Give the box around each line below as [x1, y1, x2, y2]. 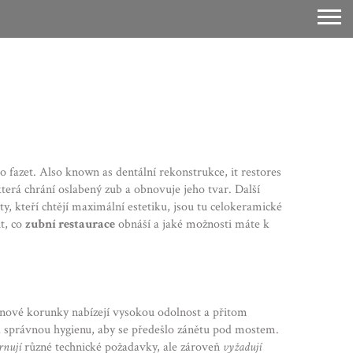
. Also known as [33, 164, 116, 180]
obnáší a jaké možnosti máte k [115, 216, 269, 232]
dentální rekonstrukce [116, 164, 225, 180]
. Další [229, 181, 260, 198]
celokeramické [210, 199, 282, 215]
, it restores [225, 164, 281, 180]
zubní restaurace [25, 216, 115, 232]
